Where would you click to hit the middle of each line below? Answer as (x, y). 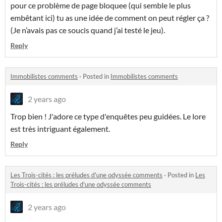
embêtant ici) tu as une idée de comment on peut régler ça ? (110, 18)
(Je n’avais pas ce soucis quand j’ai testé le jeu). (88, 30)
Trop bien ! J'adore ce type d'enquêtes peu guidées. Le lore (108, 116)
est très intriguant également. (61, 129)
